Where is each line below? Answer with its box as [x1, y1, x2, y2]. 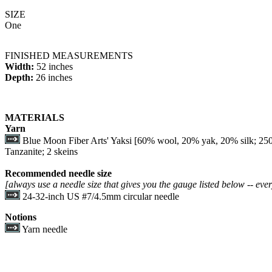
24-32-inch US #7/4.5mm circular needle [20, 191, 179, 202]
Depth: [5, 72, 33, 83]
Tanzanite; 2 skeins [5, 146, 78, 157]
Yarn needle [20, 224, 67, 234]
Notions [5, 212, 36, 222]
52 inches [36, 61, 73, 72]
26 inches [33, 72, 72, 83]
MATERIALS [5, 112, 64, 123]
